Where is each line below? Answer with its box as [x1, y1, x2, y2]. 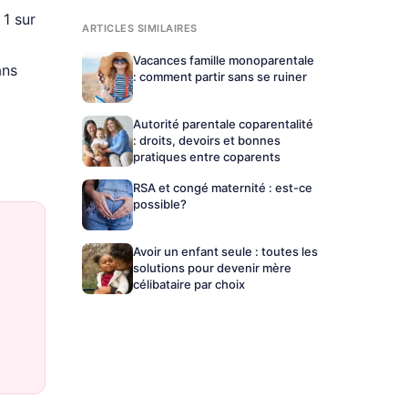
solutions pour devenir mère [133, 260, 291, 275]
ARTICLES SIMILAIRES [82, 22, 198, 35]
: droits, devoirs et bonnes [133, 133, 280, 148]
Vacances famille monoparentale [133, 53, 314, 67]
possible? [133, 197, 187, 211]
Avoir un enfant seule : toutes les [133, 244, 318, 259]
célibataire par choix [133, 277, 245, 291]
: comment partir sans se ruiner [133, 69, 307, 84]
